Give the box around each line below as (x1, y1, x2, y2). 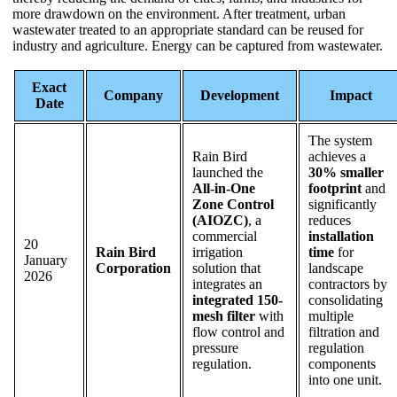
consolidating (308, 292, 383, 307)
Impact (329, 87, 372, 103)
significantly (308, 196, 377, 212)
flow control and (192, 323, 284, 339)
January (24, 252, 67, 268)
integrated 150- (192, 292, 283, 307)
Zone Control (192, 196, 274, 212)
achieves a (308, 148, 366, 164)
